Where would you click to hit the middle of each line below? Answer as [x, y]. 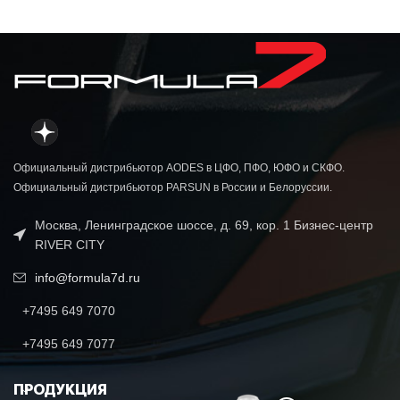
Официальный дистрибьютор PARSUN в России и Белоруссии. [173, 187]
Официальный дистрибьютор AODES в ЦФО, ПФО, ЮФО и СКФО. [179, 167]
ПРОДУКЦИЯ [60, 390]
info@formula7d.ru [87, 277]
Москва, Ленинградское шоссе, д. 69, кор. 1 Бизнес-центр [204, 225]
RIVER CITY [70, 244]
